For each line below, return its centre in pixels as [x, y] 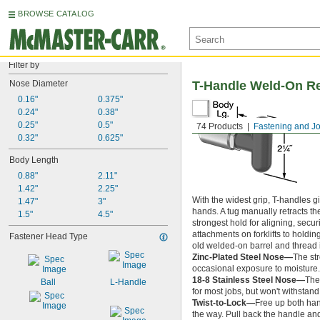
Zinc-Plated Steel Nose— [242, 257]
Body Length [34, 160]
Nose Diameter [39, 84]
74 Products [220, 126]
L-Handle [128, 282]
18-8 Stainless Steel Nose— [249, 280]
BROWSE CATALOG [56, 14]
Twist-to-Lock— [224, 303]
